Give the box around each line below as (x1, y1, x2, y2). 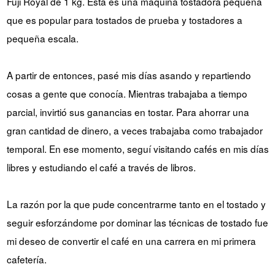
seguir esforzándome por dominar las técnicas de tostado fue (6, 215, 268, 229)
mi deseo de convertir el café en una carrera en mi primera (6, 233, 256, 247)
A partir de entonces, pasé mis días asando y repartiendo (6, 68, 251, 82)
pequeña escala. (6, 31, 79, 45)
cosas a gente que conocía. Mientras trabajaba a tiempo (6, 86, 247, 100)
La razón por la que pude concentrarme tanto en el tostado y (6, 196, 266, 211)
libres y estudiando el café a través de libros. (6, 160, 196, 174)
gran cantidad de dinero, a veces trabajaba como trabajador (6, 123, 263, 137)
